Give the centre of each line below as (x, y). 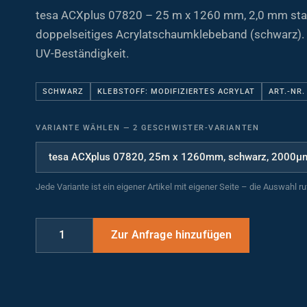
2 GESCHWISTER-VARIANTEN (195, 119)
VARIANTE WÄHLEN (79, 119)
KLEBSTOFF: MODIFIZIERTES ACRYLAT (176, 83)
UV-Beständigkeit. (82, 45)
